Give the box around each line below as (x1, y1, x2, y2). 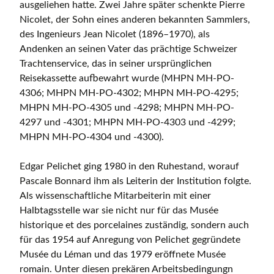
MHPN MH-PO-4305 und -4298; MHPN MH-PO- (20, 103, 234, 113)
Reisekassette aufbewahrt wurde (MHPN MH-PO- (20, 73, 234, 84)
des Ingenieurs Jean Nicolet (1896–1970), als (20, 29, 210, 40)
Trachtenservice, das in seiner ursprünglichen (20, 59, 212, 69)
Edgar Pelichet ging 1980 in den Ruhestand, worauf (20, 161, 239, 172)
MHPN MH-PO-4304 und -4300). (20, 132, 164, 143)
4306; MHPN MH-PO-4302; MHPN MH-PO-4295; (20, 88, 239, 98)
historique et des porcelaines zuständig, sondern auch (20, 220, 249, 231)
